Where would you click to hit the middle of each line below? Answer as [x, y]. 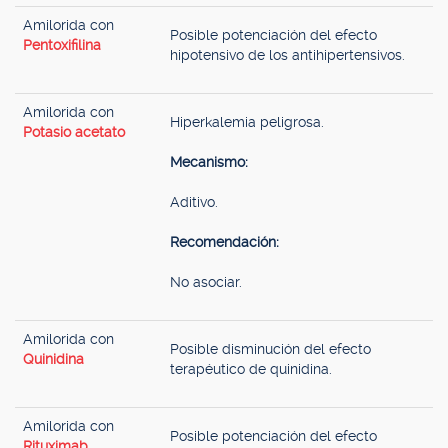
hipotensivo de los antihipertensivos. [287, 55]
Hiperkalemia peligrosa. [247, 122]
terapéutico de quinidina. [251, 369]
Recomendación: [224, 242]
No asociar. [206, 282]
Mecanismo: [209, 162]
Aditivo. [194, 202]
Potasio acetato [74, 132]
